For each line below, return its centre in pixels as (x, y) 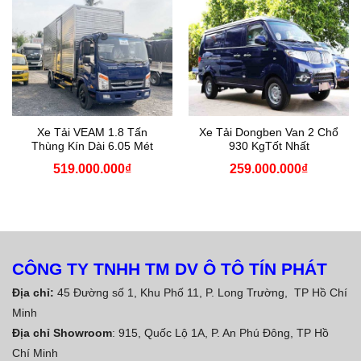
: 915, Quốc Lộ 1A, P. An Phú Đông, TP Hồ (220, 332)
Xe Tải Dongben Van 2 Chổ (269, 133)
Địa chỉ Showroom (62, 332)
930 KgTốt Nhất (269, 147)
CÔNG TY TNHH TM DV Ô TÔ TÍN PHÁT (170, 268)
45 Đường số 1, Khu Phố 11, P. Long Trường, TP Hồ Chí (202, 292)
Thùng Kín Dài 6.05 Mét (92, 147)
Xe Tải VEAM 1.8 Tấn (92, 133)
